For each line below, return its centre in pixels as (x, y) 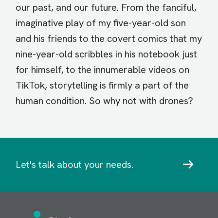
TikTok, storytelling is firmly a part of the (102, 85)
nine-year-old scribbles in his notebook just (106, 54)
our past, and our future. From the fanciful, (106, 8)
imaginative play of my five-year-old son (101, 23)
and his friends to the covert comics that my (109, 39)
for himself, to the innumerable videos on (102, 70)
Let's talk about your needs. (74, 165)
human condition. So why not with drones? (104, 101)
